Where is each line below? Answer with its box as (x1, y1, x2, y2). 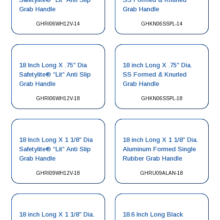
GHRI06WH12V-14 (36, 21, 80, 27)
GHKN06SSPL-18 (141, 96, 183, 101)
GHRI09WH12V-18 (36, 170, 80, 176)
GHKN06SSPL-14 (141, 21, 183, 27)
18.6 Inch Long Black (123, 211, 183, 218)
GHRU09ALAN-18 (140, 170, 183, 176)
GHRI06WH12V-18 (36, 96, 80, 101)
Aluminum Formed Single (123, 145, 196, 153)
